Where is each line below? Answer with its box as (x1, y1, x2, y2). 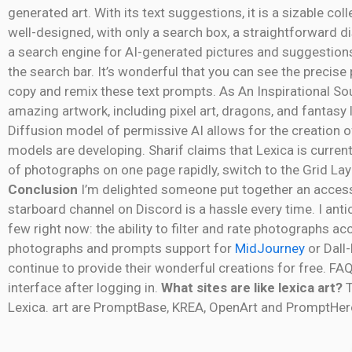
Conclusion (8, 181, 78, 197)
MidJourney (235, 240, 305, 256)
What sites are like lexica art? (161, 279, 346, 295)
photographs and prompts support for (8, 240, 235, 256)
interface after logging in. (8, 279, 161, 295)
